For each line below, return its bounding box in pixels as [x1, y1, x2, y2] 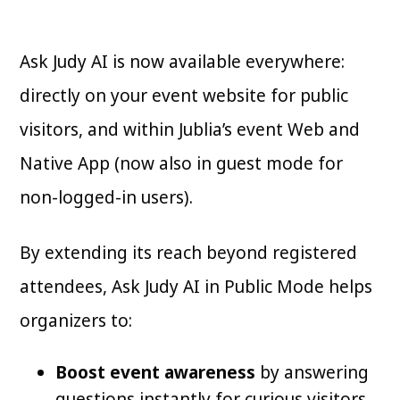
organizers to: [20, 309, 133, 333]
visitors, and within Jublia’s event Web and [20, 118, 361, 142]
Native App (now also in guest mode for [20, 152, 344, 176]
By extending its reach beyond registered [20, 241, 358, 265]
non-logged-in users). [20, 186, 194, 210]
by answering [255, 361, 370, 385]
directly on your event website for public [20, 84, 349, 108]
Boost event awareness [55, 361, 256, 385]
